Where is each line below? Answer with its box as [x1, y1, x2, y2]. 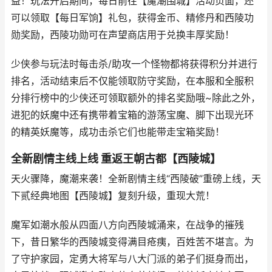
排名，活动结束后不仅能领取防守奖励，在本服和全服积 [11, 75, 254, 87]
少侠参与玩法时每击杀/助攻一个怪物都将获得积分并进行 [11, 58, 257, 70]
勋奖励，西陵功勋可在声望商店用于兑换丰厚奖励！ [11, 29, 234, 41]
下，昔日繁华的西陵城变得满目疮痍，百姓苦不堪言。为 [11, 236, 254, 248]
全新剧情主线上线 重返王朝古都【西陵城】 [11, 152, 221, 165]
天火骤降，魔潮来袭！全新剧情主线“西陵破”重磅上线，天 [11, 172, 261, 185]
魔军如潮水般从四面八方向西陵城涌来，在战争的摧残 [11, 219, 244, 231]
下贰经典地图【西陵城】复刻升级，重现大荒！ [11, 189, 215, 202]
